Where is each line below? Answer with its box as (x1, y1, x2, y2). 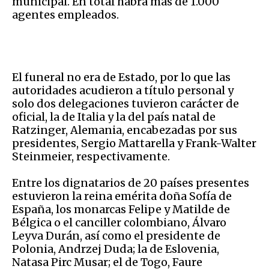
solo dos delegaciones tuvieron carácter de (12, 97, 239, 111)
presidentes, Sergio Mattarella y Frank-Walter (12, 136, 256, 151)
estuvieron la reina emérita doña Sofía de (12, 189, 232, 204)
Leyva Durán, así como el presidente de (12, 229, 220, 243)
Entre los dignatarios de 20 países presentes (12, 176, 249, 190)
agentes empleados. (12, 8, 119, 22)
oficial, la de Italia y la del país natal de (12, 110, 216, 124)
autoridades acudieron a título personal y (12, 83, 234, 98)
